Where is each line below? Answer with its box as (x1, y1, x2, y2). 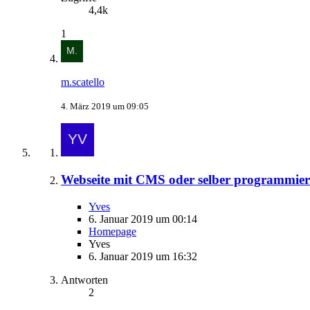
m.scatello (61, 76, 104, 89)
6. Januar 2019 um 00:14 (89, 212, 197, 225)
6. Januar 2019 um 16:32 (89, 250, 197, 262)
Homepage (89, 225, 136, 237)
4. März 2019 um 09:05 (61, 101, 149, 112)
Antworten (61, 273, 108, 286)
